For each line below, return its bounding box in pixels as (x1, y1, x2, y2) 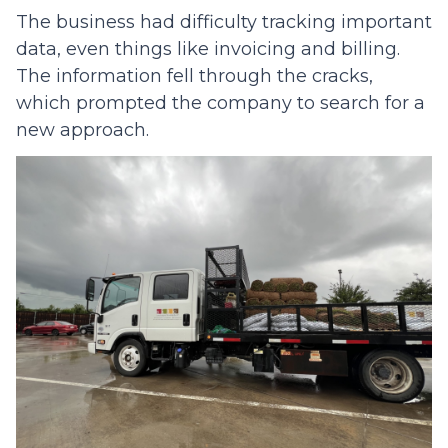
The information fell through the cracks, (16, 65, 373, 88)
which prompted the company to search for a (16, 92, 425, 115)
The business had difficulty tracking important (16, 11, 432, 34)
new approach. (16, 119, 149, 142)
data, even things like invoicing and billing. (16, 38, 400, 61)
